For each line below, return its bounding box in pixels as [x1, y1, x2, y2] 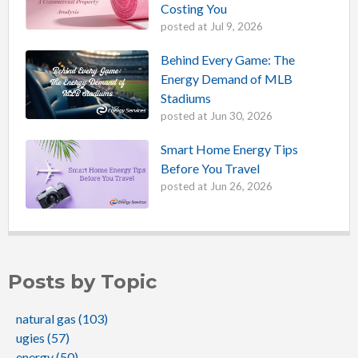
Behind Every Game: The [160, 52, 295, 68]
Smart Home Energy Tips [160, 141, 298, 157]
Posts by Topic [8, 270, 157, 294]
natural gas [16, 311, 78, 327]
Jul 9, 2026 [209, 20, 263, 34]
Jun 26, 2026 [209, 180, 272, 193]
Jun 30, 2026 [209, 109, 272, 123]
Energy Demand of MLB [160, 71, 292, 87]
